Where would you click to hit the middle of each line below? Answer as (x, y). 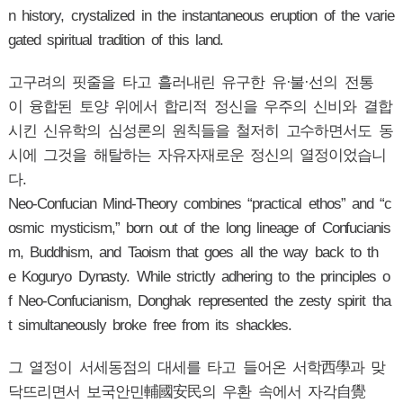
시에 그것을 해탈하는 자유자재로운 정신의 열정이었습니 (197, 156)
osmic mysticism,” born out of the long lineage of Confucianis (199, 228)
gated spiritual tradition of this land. (116, 40)
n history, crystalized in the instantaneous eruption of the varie (201, 16)
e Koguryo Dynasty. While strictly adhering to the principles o (199, 277)
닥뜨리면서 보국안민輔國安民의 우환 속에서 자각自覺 (187, 392)
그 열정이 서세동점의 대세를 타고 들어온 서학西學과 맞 (197, 368)
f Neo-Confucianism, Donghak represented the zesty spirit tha (199, 301)
